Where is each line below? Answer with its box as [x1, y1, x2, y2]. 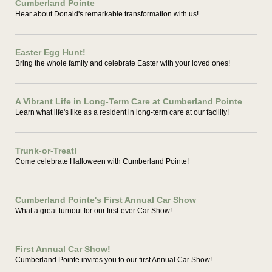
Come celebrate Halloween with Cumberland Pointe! [15, 157, 189, 166]
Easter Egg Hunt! [15, 47, 86, 57]
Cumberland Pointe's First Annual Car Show [15, 195, 196, 205]
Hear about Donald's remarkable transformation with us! [15, 10, 199, 18]
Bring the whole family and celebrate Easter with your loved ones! [15, 59, 230, 67]
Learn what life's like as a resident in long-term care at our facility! [15, 108, 229, 117]
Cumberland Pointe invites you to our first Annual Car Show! [15, 256, 212, 264]
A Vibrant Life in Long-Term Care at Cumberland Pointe [15, 97, 242, 106]
